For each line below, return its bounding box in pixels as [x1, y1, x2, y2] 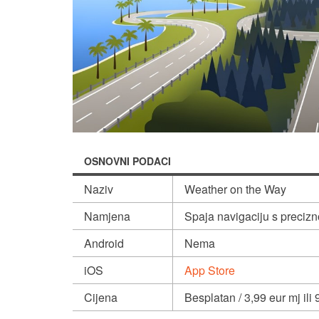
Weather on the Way [184, 181, 289, 198]
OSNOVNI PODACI [84, 154, 171, 169]
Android [84, 235, 124, 252]
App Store [184, 262, 235, 279]
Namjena [84, 208, 130, 225]
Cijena [84, 289, 117, 306]
